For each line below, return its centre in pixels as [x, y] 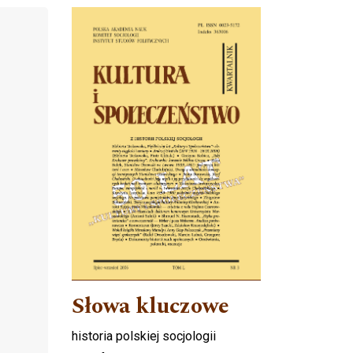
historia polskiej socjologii [144, 336]
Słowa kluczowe [150, 307]
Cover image [134, 20]
